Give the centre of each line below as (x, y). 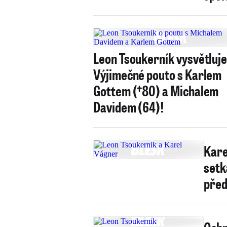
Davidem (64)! (129, 107)
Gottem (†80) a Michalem (156, 90)
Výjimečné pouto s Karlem (158, 74)
